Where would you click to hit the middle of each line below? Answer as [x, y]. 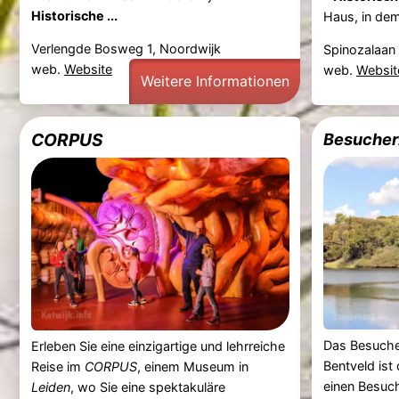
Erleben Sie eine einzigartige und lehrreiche [158, 346]
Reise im [57, 366]
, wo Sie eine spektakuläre [147, 387]
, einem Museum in [192, 366]
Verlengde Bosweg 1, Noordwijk [126, 49]
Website [88, 69]
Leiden [50, 387]
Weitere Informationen [215, 81]
